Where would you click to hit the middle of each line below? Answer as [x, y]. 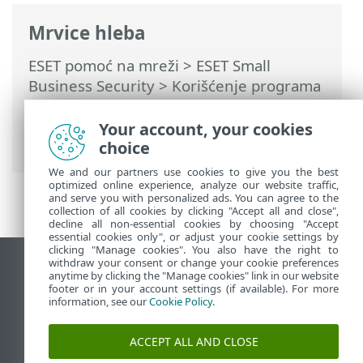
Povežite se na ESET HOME [228, 126]
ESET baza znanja [84, 333]
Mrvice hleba [87, 32]
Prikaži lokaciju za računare [121, 272]
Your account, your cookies [206, 129]
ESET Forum [66, 312]
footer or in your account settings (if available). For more [194, 288]
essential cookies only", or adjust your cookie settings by [194, 237]
